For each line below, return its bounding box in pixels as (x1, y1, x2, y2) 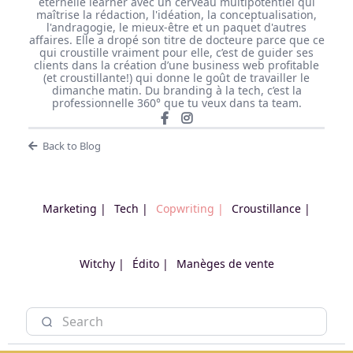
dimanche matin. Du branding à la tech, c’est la (51, 82, 302, 98)
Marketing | (43, 200, 106, 216)
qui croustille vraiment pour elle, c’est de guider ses (39, 44, 314, 60)
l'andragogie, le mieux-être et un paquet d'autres (46, 19, 307, 35)
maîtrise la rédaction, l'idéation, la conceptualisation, (36, 6, 317, 22)
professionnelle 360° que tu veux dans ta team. (51, 95, 302, 110)
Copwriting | (156, 200, 224, 216)
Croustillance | (232, 200, 310, 216)
